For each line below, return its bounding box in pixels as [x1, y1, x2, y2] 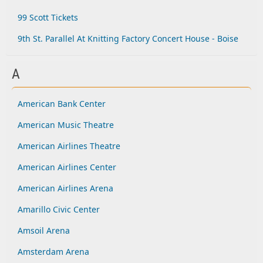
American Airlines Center [18, 161, 116, 173]
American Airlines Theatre [18, 140, 120, 151]
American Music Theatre [18, 119, 114, 130]
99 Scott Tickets [18, 12, 78, 23]
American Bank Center [18, 98, 106, 109]
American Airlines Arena [18, 183, 113, 194]
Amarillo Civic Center [18, 204, 100, 215]
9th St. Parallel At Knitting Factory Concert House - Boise [18, 33, 238, 44]
